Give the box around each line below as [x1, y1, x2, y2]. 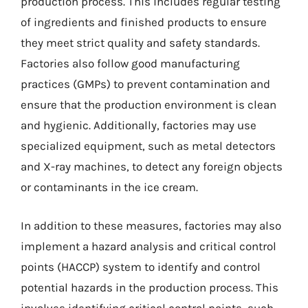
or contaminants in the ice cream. [21, 180, 198, 194]
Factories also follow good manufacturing [21, 56, 240, 70]
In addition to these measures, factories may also [21, 218, 281, 232]
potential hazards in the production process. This [21, 280, 278, 294]
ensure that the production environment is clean [21, 98, 276, 111]
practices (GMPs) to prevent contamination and [21, 77, 270, 91]
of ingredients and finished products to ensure [21, 15, 267, 29]
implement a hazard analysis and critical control [21, 239, 276, 253]
